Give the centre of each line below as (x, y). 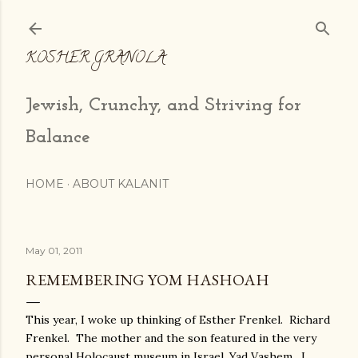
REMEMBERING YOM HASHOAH (147, 280)
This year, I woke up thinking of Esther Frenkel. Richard (178, 320)
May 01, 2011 (54, 251)
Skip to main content (179, 20)
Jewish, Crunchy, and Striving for (163, 105)
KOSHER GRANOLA (95, 59)
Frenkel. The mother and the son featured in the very (171, 338)
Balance (58, 137)
